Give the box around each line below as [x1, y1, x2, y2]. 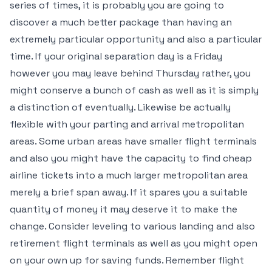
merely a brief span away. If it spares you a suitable [10, 186, 248, 199]
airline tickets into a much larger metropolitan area [10, 169, 248, 182]
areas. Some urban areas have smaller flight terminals [10, 135, 257, 148]
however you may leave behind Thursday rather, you [10, 67, 251, 80]
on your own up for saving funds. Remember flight [10, 254, 244, 267]
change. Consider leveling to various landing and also [10, 220, 255, 233]
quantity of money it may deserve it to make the [10, 203, 237, 216]
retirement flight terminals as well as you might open [10, 237, 257, 250]
